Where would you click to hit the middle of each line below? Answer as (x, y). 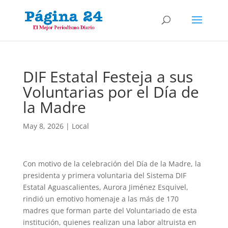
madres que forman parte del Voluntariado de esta (110, 210)
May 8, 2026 (43, 126)
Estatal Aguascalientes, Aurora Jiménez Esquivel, (105, 187)
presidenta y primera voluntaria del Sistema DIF (104, 175)
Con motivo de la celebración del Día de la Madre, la (112, 164)
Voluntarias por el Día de (111, 92)
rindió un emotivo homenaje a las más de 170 (101, 199)
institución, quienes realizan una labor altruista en (109, 222)
